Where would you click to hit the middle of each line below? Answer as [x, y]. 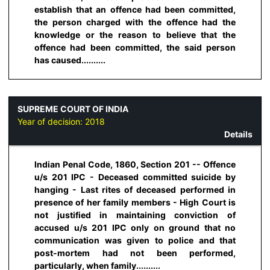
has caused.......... [70, 60]
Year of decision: [51, 121]
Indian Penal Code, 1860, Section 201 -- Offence [135, 165]
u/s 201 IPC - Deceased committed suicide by [135, 177]
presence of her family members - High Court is [135, 202]
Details [238, 134]
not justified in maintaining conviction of [135, 215]
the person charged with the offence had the [135, 22]
